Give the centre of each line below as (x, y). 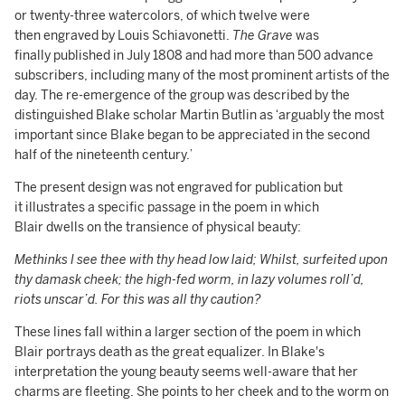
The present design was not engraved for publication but (179, 188)
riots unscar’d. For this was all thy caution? (138, 300)
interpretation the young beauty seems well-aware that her (186, 372)
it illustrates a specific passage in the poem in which (167, 207)
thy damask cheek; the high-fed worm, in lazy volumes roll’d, (189, 280)
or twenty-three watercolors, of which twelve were (162, 16)
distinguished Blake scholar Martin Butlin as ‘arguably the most (199, 115)
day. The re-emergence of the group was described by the (182, 95)
